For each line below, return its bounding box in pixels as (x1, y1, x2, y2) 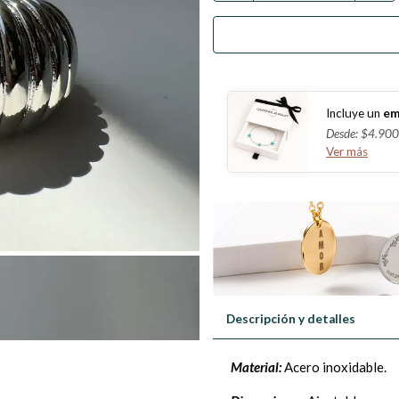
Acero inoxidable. (281, 359, 387, 376)
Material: (231, 359, 281, 376)
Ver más (326, 143, 368, 159)
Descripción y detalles (226, 312, 355, 327)
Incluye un (326, 105, 380, 120)
